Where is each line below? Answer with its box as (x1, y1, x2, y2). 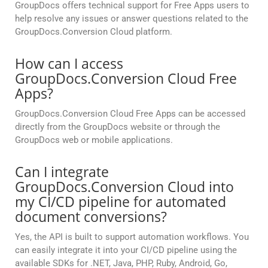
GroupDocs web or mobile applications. (15, 135, 173, 146)
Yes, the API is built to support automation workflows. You (15, 232, 249, 243)
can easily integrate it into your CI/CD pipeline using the (15, 245, 237, 256)
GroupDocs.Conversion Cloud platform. (15, 26, 172, 38)
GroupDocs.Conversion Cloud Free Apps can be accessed (15, 108, 245, 120)
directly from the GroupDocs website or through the (15, 121, 220, 133)
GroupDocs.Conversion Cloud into (15, 177, 234, 197)
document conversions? (15, 207, 167, 227)
